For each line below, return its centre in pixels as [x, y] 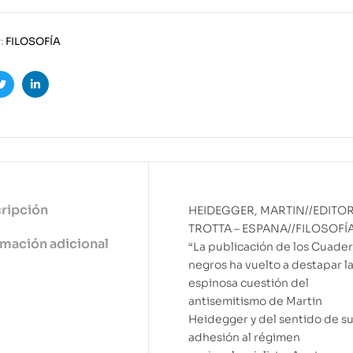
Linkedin [58, 97]
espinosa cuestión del [249, 283]
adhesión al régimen [244, 338]
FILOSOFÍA [33, 42]
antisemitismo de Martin [255, 301]
